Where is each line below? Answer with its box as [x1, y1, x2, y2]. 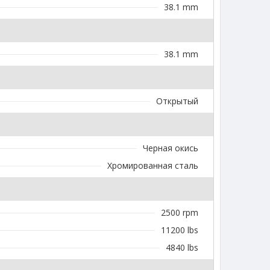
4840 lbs [166, 242, 198, 254]
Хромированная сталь [107, 160, 198, 172]
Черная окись [143, 142, 198, 154]
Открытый [156, 95, 198, 107]
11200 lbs [161, 224, 198, 236]
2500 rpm [161, 207, 198, 219]
